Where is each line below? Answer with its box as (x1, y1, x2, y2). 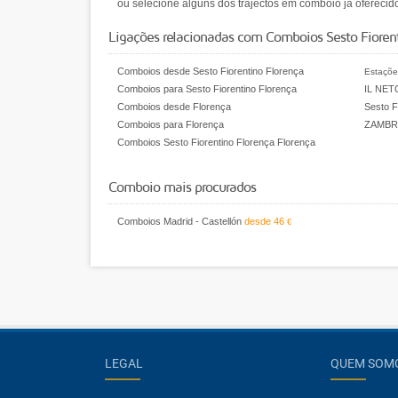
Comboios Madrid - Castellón (117, 216, 242, 227)
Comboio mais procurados (108, 179, 256, 195)
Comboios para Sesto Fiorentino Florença (117, 84, 297, 94)
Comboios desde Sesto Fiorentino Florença (117, 66, 304, 76)
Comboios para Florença (117, 119, 224, 130)
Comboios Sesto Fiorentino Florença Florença (117, 137, 315, 147)
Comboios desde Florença (117, 101, 231, 112)
